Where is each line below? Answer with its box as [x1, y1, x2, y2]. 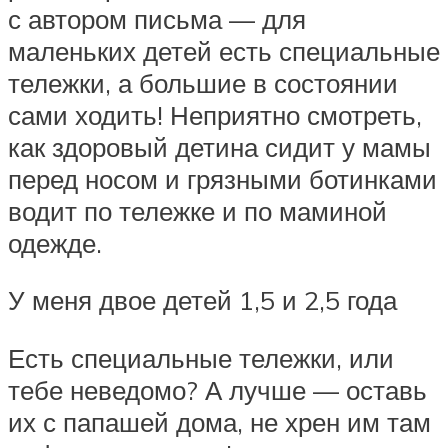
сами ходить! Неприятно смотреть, [8, 98, 422, 131]
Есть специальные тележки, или [8, 341, 394, 374]
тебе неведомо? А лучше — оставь [8, 373, 427, 406]
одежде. [8, 226, 102, 259]
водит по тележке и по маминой [8, 194, 387, 227]
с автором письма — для [8, 2, 306, 35]
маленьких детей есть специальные [8, 34, 440, 67]
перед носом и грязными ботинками [8, 162, 437, 195]
